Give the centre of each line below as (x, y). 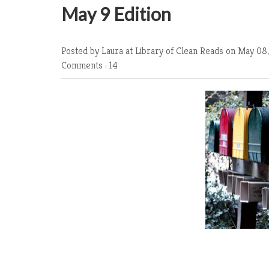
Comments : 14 (89, 65)
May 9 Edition (116, 14)
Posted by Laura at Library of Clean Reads (144, 51)
